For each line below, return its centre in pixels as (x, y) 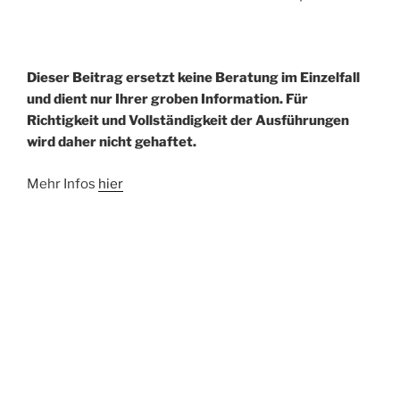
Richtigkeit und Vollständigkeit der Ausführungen (188, 121)
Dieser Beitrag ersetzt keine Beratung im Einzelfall (193, 78)
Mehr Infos (62, 183)
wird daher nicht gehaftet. (112, 142)
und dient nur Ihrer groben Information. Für (167, 100)
